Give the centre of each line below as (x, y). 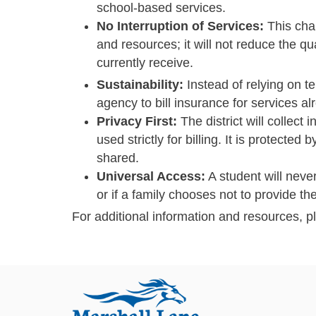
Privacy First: (137, 121)
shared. (118, 158)
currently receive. (145, 62)
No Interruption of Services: (180, 26)
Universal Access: (151, 176)
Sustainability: (140, 84)
